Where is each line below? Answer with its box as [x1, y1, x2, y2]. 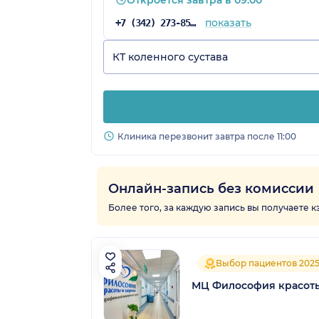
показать [204, 16, 251, 29]
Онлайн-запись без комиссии [108, 181, 314, 197]
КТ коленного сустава [113, 50, 228, 63]
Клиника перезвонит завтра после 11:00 [117, 131, 296, 142]
